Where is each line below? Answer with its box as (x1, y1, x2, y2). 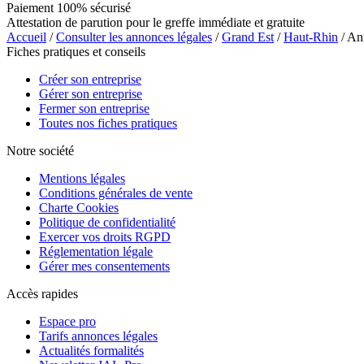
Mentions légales (39, 171, 125, 185)
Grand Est (222, 29, 274, 44)
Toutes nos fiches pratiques (39, 115, 177, 130)
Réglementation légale (39, 244, 153, 258)
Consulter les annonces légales (56, 29, 212, 44)
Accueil (6, 29, 46, 44)
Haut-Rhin (284, 29, 338, 44)
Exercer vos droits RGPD (39, 229, 171, 244)
